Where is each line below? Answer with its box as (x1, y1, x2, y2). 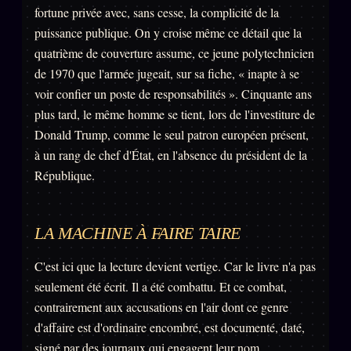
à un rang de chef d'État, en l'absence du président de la (34, 147, 307, 164)
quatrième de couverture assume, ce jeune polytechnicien (34, 45, 314, 62)
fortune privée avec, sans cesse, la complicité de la (34, 4, 279, 21)
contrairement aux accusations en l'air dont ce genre (34, 299, 288, 316)
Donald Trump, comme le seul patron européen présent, (34, 126, 309, 143)
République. (34, 167, 95, 184)
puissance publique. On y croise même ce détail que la (34, 24, 302, 42)
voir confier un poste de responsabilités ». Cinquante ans (34, 85, 312, 103)
